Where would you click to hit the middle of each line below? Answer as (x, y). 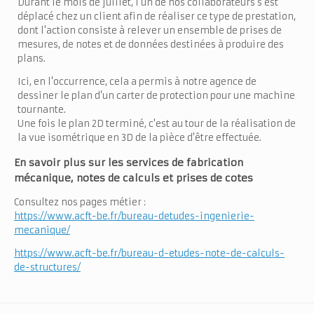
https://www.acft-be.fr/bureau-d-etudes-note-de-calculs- (149, 253)
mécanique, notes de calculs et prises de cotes (134, 178)
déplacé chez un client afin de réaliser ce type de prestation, (157, 16)
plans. (32, 58)
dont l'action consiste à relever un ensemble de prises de (150, 30)
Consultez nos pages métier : (80, 202)
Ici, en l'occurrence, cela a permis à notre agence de (137, 81)
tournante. (42, 109)
